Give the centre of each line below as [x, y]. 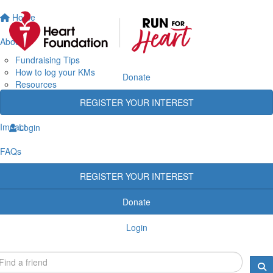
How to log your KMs [55, 72]
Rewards [32, 96]
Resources [36, 84]
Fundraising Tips [48, 59]
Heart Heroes [41, 108]
